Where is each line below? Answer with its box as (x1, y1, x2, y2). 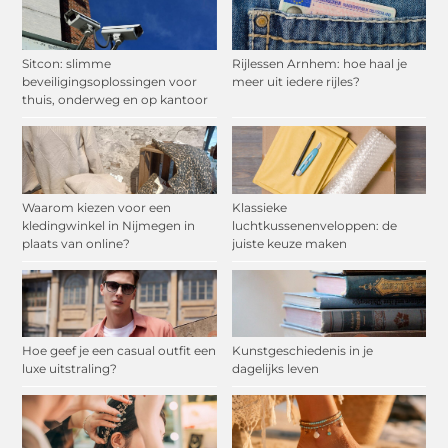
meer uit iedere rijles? (231, 73, 360, 89)
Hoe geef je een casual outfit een (22, 343, 217, 359)
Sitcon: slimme (22, 55, 112, 71)
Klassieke (231, 199, 287, 215)
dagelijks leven (231, 361, 319, 377)
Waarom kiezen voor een (22, 199, 172, 215)
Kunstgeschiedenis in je (231, 343, 373, 359)
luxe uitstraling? (22, 361, 118, 377)
